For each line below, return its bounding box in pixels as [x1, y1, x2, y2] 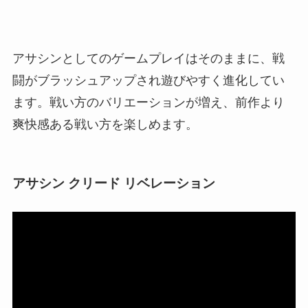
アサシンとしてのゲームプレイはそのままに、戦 [12, 52, 285, 66]
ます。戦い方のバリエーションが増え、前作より [12, 96, 285, 110]
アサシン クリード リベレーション [12, 175, 215, 190]
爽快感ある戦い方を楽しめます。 [12, 118, 198, 132]
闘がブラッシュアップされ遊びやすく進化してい [12, 74, 285, 88]
